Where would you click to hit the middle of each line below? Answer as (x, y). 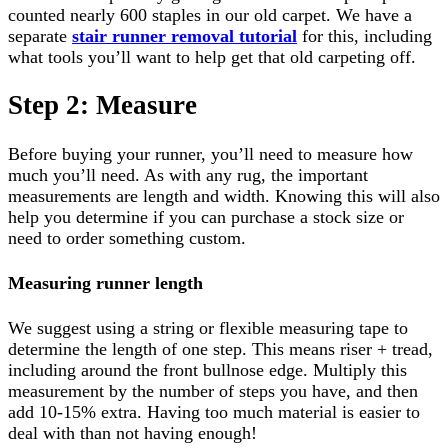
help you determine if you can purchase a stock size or (206, 216)
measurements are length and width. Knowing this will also (224, 195)
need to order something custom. (127, 237)
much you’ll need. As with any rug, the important (188, 174)
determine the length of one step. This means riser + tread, (220, 348)
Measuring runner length (105, 282)
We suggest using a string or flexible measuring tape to (208, 327)
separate (40, 36)
